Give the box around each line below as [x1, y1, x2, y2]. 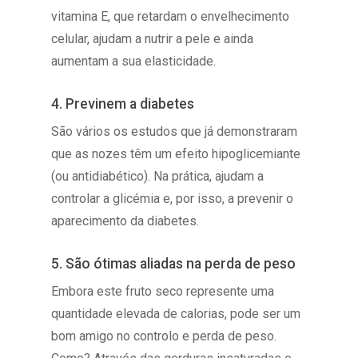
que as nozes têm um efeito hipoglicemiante [51, 145, 301, 161]
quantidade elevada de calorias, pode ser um [51, 305, 301, 321]
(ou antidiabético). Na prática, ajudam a [51, 168, 265, 184]
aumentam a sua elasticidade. [51, 53, 217, 69]
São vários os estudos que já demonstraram [51, 123, 298, 139]
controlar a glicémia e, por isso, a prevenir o [51, 190, 294, 206]
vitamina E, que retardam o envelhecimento [51, 8, 290, 24]
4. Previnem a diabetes [51, 95, 195, 112]
